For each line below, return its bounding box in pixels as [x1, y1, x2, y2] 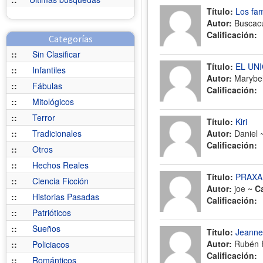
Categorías [48, 33, 93, 45]
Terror [32, 112, 55, 123]
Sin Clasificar [32, 48, 80, 60]
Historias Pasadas [32, 191, 99, 203]
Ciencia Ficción [32, 175, 89, 187]
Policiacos [32, 238, 69, 250]
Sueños [32, 222, 60, 234]
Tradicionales [32, 127, 82, 139]
